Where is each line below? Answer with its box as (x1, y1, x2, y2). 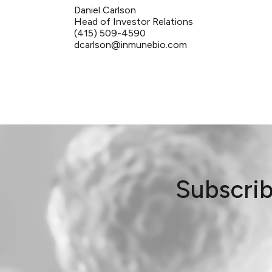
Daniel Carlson (74, 4, 136, 16)
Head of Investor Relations (74, 16, 193, 27)
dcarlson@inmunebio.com (74, 39, 187, 50)
